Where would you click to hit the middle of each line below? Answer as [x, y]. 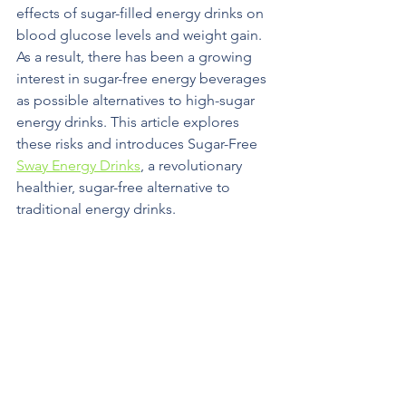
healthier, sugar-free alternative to [125, 187]
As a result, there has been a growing [136, 57]
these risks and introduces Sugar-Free [139, 144]
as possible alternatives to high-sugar [137, 100]
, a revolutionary [193, 165]
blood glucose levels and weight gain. [141, 35]
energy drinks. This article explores [130, 122]
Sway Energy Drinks [78, 165]
